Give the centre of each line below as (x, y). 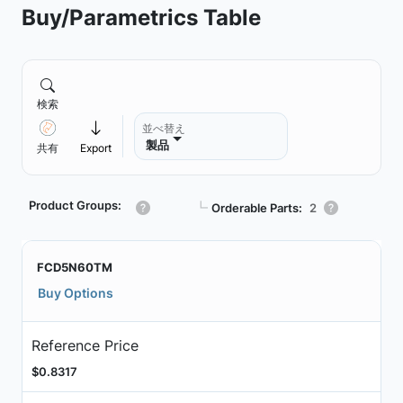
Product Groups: (75, 205)
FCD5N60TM (75, 267)
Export (96, 148)
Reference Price (85, 345)
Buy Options (76, 293)
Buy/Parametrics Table (141, 17)
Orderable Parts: (257, 207)
